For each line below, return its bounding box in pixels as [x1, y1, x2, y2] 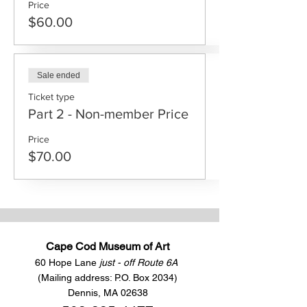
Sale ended [37, 71, 80, 80]
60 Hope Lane [35, 257, 97, 268]
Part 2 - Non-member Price [28, 106, 188, 121]
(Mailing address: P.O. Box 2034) [38, 272, 177, 283]
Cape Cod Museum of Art [46, 240, 169, 253]
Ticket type [28, 91, 75, 102]
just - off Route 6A [97, 257, 180, 268]
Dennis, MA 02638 [67, 287, 148, 298]
